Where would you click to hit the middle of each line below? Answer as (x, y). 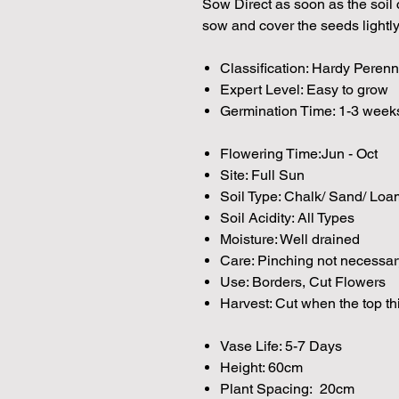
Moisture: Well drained (290, 239)
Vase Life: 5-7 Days (281, 346)
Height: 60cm (261, 367)
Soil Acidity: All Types (287, 217)
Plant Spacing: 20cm (287, 388)
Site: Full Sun (262, 175)
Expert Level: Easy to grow (304, 89)
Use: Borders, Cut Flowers (303, 281)
